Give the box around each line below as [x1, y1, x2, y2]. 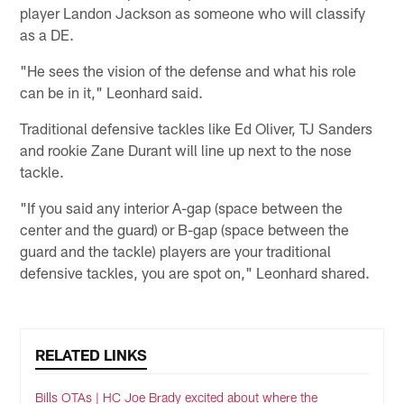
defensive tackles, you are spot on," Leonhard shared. [20, 262, 371, 281]
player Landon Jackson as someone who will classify [20, 3, 366, 22]
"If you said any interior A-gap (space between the [20, 197, 344, 216]
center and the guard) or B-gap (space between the [20, 219, 350, 238]
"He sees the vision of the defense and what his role [20, 60, 357, 79]
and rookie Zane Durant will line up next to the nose [20, 140, 353, 159]
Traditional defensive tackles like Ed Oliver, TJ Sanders [20, 118, 373, 137]
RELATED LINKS [35, 344, 148, 363]
